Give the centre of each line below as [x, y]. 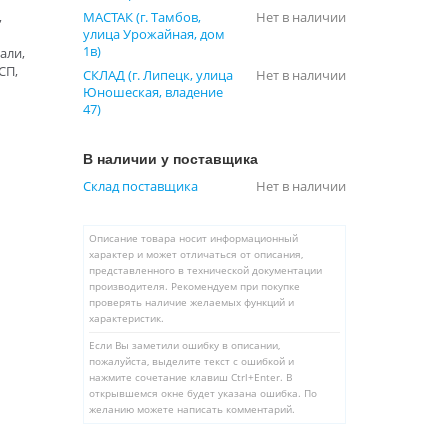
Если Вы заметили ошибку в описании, [185, 345]
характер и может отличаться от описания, [196, 254]
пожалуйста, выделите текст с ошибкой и [192, 361]
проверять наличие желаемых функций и [192, 302]
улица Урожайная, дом [154, 33]
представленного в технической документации [206, 270]
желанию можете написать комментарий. [192, 409]
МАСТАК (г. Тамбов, [142, 16]
